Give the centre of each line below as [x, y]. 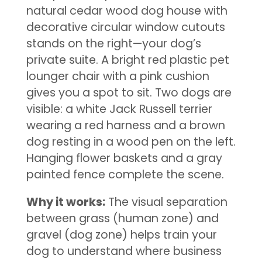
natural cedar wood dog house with [127, 11]
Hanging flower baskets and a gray [124, 158]
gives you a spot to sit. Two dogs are [129, 92]
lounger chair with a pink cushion [118, 76]
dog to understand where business [124, 251]
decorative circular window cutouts [125, 27]
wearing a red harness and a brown [125, 125]
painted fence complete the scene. [125, 174]
